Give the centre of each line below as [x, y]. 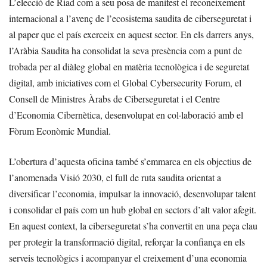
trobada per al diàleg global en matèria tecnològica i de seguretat [129, 67]
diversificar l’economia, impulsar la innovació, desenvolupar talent [132, 194]
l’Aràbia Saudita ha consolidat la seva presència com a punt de [125, 51]
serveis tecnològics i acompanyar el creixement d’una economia [128, 258]
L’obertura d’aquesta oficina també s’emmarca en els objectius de [130, 162]
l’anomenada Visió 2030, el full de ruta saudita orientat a [115, 178]
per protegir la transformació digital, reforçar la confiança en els [127, 242]
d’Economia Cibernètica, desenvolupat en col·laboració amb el [126, 115]
